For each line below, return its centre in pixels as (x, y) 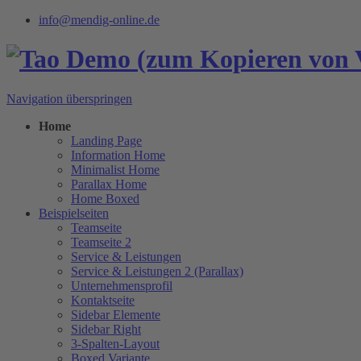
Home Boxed (105, 198)
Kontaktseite (103, 300)
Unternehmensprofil (122, 285)
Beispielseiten (74, 213)
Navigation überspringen (69, 98)
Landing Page (106, 140)
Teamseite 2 (101, 242)
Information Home (118, 155)
